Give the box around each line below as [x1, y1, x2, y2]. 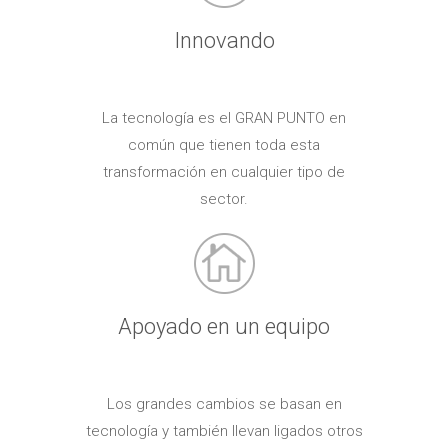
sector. [200, 189, 248, 208]
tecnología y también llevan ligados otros [85, 421, 363, 440]
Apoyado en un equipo [118, 313, 330, 339]
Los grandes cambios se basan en [106, 394, 342, 413]
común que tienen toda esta [128, 135, 320, 154]
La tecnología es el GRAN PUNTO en [102, 108, 346, 127]
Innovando [173, 27, 275, 53]
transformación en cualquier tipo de [103, 162, 345, 181]
